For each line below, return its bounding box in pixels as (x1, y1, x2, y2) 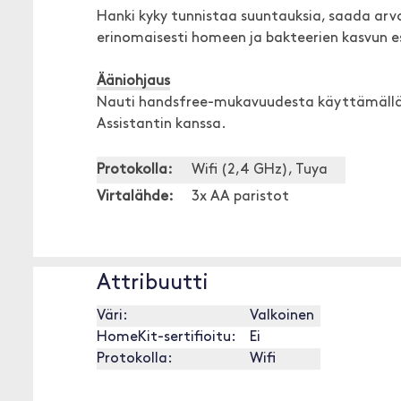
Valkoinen (250, 309, 314, 323)
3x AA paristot (192, 190, 289, 204)
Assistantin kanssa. (97, 117, 226, 132)
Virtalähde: (97, 190, 174, 204)
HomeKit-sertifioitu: (97, 330, 236, 345)
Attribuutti (97, 273, 209, 294)
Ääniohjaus (97, 74, 170, 89)
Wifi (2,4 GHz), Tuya (192, 163, 328, 177)
